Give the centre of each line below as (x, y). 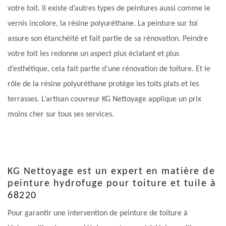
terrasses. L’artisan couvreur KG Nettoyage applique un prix (104, 100)
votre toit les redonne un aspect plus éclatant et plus (93, 54)
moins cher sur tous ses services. (61, 115)
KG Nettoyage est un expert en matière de (111, 172)
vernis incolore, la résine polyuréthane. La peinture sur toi (103, 24)
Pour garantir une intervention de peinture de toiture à (98, 214)
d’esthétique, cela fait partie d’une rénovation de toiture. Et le (109, 69)
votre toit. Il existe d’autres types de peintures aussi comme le (109, 9)
